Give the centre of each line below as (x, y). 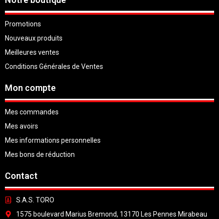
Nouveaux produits (34, 38)
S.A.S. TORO (35, 200)
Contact (21, 175)
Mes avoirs (22, 126)
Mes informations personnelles (53, 140)
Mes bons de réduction (40, 154)
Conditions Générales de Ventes (54, 67)
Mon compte (30, 88)
